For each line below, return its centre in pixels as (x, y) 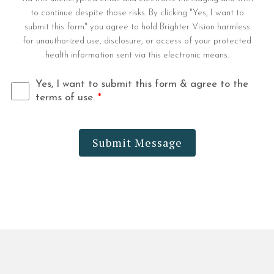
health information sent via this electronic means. (137, 55)
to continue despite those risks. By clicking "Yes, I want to (137, 13)
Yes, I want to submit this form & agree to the (142, 84)
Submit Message (137, 143)
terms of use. (67, 98)
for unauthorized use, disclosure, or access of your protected (137, 41)
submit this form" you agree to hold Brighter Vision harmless (137, 27)
